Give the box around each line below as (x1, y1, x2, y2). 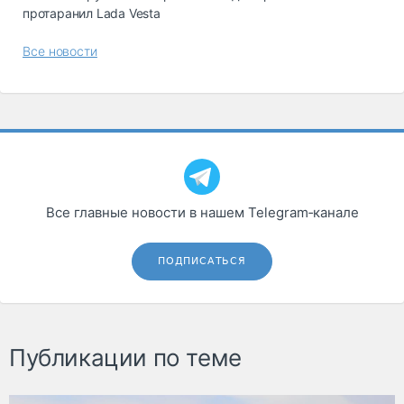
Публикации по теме (9, 343, 242, 372)
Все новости (23, 42, 97, 59)
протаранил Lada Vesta (23, 5, 161, 21)
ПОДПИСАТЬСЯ (158, 254, 246, 267)
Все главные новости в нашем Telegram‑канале (45, 203, 359, 221)
